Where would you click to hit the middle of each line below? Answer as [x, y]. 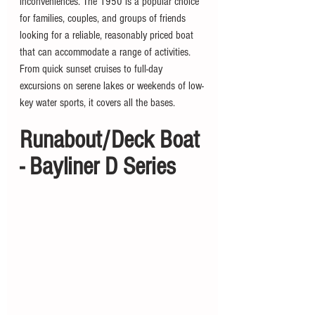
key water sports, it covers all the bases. [99, 103]
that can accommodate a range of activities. [107, 52]
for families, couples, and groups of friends [104, 19]
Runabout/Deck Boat [112, 140]
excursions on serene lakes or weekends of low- [112, 86]
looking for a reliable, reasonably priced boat [108, 36]
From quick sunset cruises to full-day [92, 69]
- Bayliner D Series [101, 167]
